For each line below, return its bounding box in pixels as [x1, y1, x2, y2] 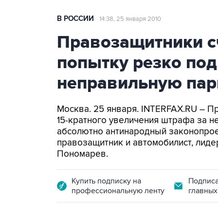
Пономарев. [57, 148, 108, 160]
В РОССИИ [57, 14, 94, 23]
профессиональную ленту [72, 186, 164, 196]
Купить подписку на [72, 176, 141, 186]
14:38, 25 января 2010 [99, 15, 161, 23]
